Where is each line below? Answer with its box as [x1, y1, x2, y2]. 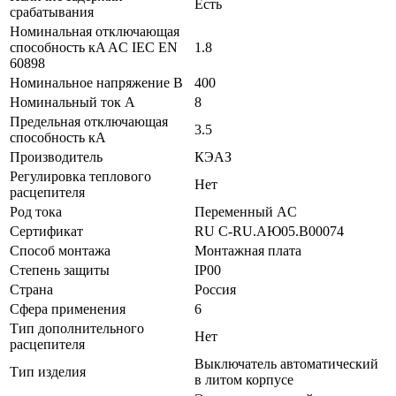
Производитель [10, 148, 103, 164]
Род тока [10, 203, 62, 219]
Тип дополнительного [10, 320, 144, 336]
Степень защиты [10, 262, 110, 278]
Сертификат [10, 223, 83, 239]
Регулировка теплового [10, 168, 151, 184]
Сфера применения [10, 301, 126, 316]
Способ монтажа [10, 242, 110, 258]
